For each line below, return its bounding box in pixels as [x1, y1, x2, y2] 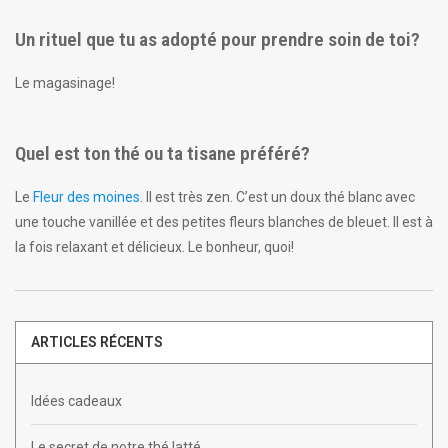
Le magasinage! [15, 74, 115, 91]
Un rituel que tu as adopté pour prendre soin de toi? [15, 27, 420, 51]
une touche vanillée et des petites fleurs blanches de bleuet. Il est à [15, 213, 433, 230]
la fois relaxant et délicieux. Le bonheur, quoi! [15, 238, 294, 255]
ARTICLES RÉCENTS [31, 333, 163, 350]
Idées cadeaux [31, 392, 122, 409]
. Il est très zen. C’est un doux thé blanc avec [140, 188, 415, 205]
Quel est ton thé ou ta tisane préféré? [15, 141, 310, 165]
